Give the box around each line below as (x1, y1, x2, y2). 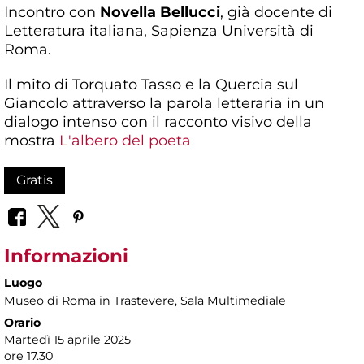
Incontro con (4, 2, 100, 20)
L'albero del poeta (59, 131, 191, 149)
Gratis (16, 171, 53, 188)
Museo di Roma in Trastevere (4, 293, 175, 309)
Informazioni (4, 245, 128, 268)
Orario (4, 315, 41, 331)
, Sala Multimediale (175, 293, 286, 309)
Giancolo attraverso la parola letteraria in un (4, 93, 324, 111)
